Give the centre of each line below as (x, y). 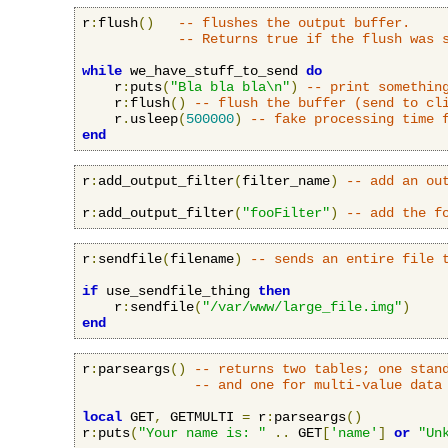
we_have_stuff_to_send (214, 70)
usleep (154, 118)
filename (202, 258)
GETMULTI (202, 416)
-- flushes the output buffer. (294, 22)
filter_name (286, 180)
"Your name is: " (202, 432)
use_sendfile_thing (178, 290)
